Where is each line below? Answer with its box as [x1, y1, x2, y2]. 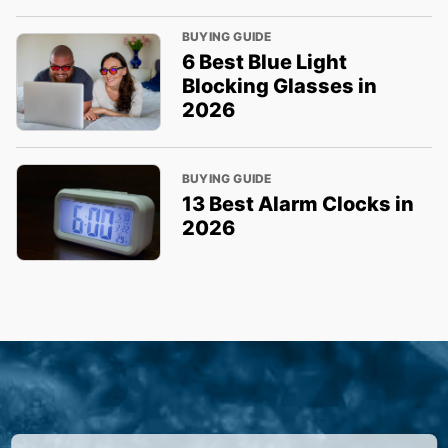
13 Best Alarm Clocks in [181, 192, 414, 217]
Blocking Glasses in [181, 73, 377, 98]
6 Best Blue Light [181, 49, 347, 74]
